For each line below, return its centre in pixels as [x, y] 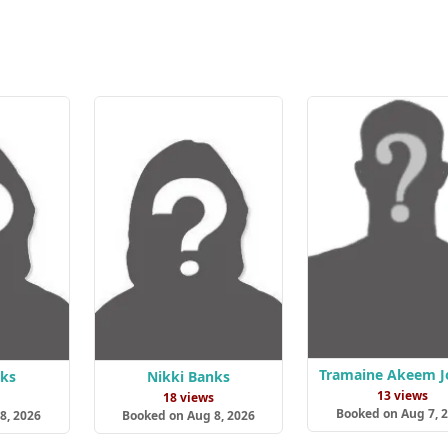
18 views [188, 397]
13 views [402, 396]
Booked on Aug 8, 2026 [188, 415]
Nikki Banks [188, 376]
